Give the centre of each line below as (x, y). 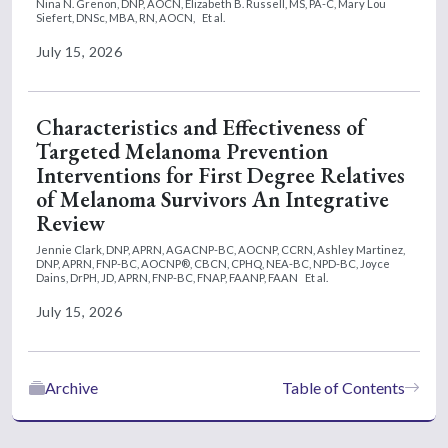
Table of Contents (343, 387)
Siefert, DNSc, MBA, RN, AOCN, (116, 17)
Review (70, 223)
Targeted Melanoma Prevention (182, 151)
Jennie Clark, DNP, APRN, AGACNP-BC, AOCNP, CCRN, (176, 250)
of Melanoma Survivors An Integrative (212, 199)
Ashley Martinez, (361, 250)
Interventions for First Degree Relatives (220, 175)
